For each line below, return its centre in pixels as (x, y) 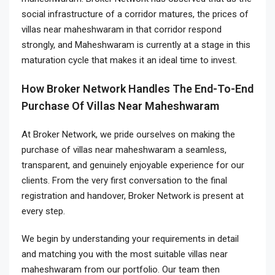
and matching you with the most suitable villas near (125, 254)
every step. (43, 211)
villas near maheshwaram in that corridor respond (122, 29)
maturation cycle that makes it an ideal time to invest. (129, 60)
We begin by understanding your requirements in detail (130, 239)
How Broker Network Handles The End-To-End (137, 89)
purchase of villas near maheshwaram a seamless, (124, 150)
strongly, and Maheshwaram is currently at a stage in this (136, 45)
